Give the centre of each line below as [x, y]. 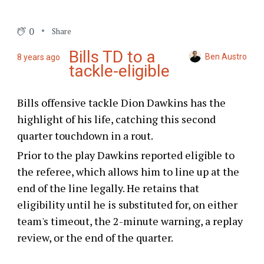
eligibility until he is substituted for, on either [127, 205]
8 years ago [38, 57]
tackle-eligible [119, 71]
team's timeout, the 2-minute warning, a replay [130, 221]
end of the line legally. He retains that [108, 188]
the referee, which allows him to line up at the [128, 172]
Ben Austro [226, 56]
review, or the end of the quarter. [95, 238]
